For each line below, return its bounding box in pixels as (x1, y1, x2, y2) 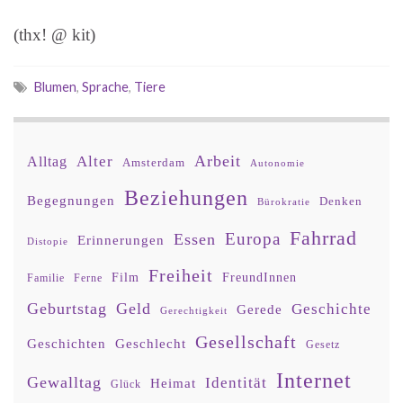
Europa (225, 229, 281, 249)
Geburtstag (27, 300, 107, 318)
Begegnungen (27, 193, 115, 209)
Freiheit (148, 266, 213, 286)
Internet (276, 369, 352, 393)
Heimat (150, 376, 196, 391)
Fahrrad (290, 228, 357, 250)
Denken (319, 194, 363, 209)
